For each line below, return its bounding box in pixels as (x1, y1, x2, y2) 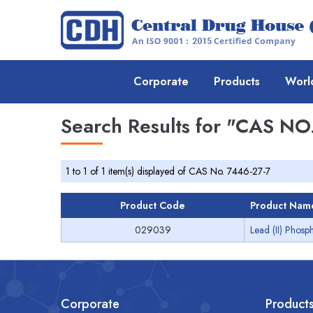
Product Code (120, 198, 185, 212)
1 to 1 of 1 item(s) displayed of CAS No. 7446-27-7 (66, 164, 270, 178)
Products (214, 73, 260, 89)
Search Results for (61, 112, 226, 140)
